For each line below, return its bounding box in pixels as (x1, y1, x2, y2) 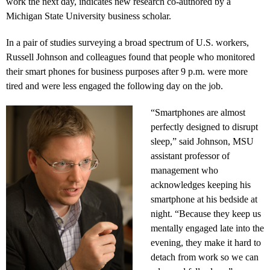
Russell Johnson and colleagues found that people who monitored (6, 51, 255, 62)
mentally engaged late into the (151, 222, 264, 233)
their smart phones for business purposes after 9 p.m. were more (6, 66, 248, 77)
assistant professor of (151, 150, 230, 161)
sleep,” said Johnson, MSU (151, 136, 254, 146)
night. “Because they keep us (151, 208, 261, 219)
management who (151, 165, 218, 175)
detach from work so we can (151, 251, 259, 262)
